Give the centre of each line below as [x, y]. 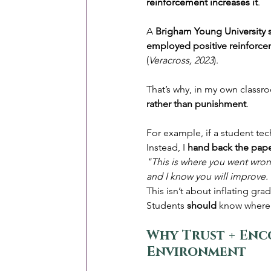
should [202, 206]
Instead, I [167, 148]
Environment [196, 252]
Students [167, 206]
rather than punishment [196, 104]
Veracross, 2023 [181, 60]
